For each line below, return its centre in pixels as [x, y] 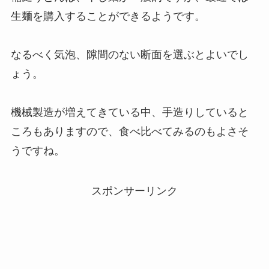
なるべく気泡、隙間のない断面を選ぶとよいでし [129, 54]
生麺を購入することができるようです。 [108, 16]
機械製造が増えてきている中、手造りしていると [129, 112]
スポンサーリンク [134, 191]
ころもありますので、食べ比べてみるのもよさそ [129, 131]
